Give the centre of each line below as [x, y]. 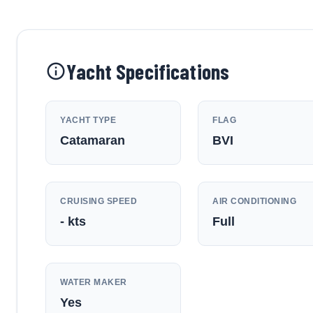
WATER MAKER [94, 282]
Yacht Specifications [148, 71]
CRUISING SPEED [99, 201]
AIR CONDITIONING [255, 201]
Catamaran [93, 140]
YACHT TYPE [88, 120]
